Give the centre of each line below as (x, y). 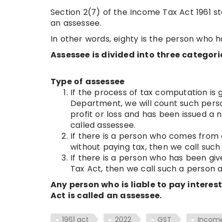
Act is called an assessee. (106, 196)
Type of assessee (88, 82)
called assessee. (103, 125)
